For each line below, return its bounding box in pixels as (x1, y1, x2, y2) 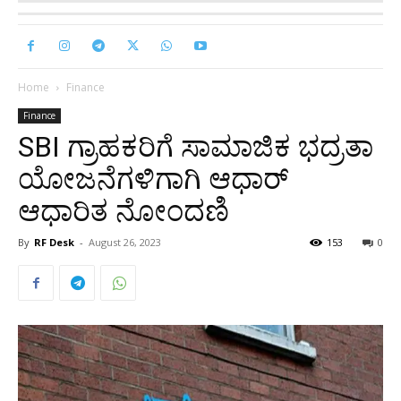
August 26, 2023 (89, 235, 161, 249)
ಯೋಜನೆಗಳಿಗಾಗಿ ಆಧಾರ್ (18, 162, 288, 196)
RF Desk (34, 235, 74, 249)
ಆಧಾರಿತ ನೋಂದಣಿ (18, 194, 229, 228)
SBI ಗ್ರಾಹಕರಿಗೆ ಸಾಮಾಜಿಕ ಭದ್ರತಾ (18, 130, 373, 164)
